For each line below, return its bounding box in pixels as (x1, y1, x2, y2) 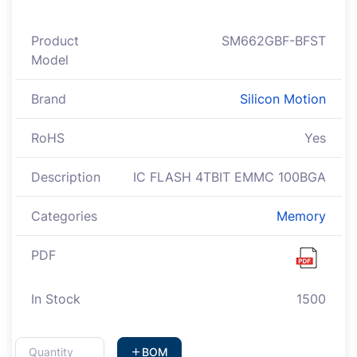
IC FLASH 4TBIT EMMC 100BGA (133, 169, 326, 186)
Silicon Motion (240, 91, 326, 108)
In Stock (31, 291, 80, 308)
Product (31, 33, 79, 49)
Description (31, 169, 100, 186)
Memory (277, 208, 326, 225)
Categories (31, 208, 97, 225)
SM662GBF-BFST (222, 33, 326, 49)
